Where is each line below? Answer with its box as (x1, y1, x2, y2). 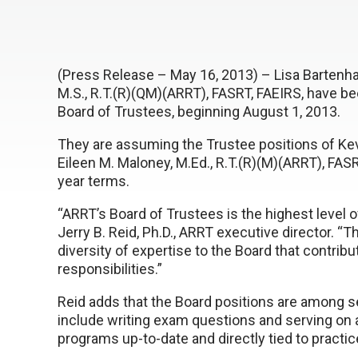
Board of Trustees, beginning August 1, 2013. (58, 103, 340, 120)
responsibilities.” (58, 261, 162, 277)
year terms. (58, 173, 129, 189)
